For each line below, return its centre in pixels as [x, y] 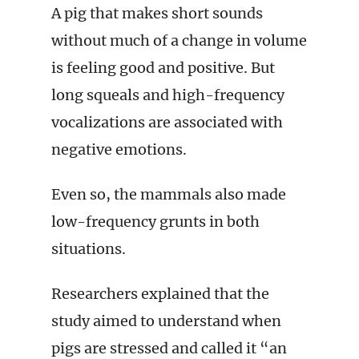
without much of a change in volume [179, 40]
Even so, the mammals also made [169, 194]
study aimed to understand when [166, 321]
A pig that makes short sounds [157, 13]
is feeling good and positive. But [163, 68]
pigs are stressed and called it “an [169, 348]
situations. [89, 249]
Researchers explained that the [160, 294]
